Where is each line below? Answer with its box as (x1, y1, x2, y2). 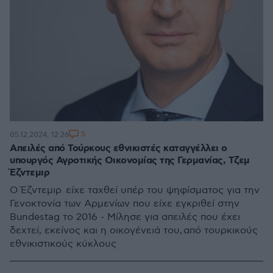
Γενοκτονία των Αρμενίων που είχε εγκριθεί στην (10, 198, 239, 210)
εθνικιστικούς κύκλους (10, 238, 116, 250)
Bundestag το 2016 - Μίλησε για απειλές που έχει (10, 211, 240, 223)
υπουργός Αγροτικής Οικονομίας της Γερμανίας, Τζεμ (10, 154, 250, 167)
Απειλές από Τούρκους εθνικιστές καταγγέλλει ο (10, 142, 227, 155)
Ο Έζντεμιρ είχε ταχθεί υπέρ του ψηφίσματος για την (10, 185, 260, 196)
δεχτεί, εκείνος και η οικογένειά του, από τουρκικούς (10, 225, 258, 236)
